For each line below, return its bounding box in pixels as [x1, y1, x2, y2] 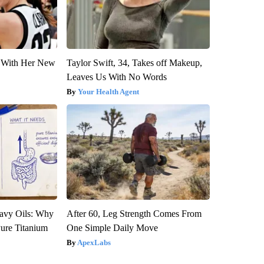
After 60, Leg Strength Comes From [66, 209, 202, 219]
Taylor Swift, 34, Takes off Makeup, [66, 58, 202, 68]
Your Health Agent [77, 87, 139, 97]
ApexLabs [77, 238, 111, 247]
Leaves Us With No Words [66, 72, 167, 82]
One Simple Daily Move [66, 223, 158, 233]
